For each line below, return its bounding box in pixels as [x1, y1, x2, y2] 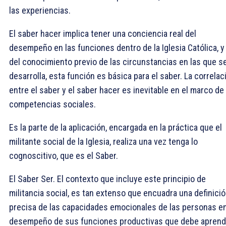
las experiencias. [9, 5, 71, 16]
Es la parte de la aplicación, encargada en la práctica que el [9, 122, 222, 133]
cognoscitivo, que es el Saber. [9, 150, 118, 161]
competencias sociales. [9, 98, 96, 109]
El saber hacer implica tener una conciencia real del [9, 28, 196, 39]
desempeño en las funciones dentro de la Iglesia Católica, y [9, 42, 224, 53]
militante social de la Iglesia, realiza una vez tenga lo [9, 136, 198, 147]
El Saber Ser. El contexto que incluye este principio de [9, 173, 206, 184]
